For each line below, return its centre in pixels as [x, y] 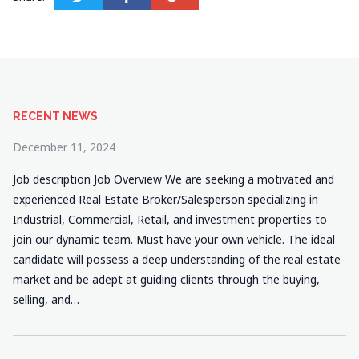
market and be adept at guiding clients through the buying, [166, 279]
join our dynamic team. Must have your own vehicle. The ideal [174, 239]
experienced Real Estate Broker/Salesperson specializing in [165, 199]
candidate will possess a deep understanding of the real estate [177, 259]
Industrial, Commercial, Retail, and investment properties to [170, 219]
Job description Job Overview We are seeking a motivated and [173, 179]
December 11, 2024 [64, 147]
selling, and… [46, 299]
